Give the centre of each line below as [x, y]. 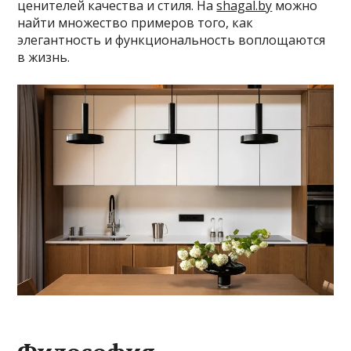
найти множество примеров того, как [136, 22]
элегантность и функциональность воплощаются [172, 40]
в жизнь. [44, 57]
